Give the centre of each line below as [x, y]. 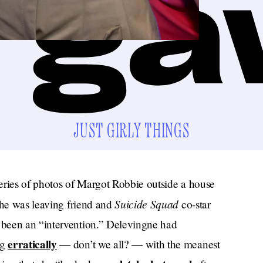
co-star [195, 204]
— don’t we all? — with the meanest [138, 244]
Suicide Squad [147, 204]
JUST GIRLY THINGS [131, 131]
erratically [32, 244]
